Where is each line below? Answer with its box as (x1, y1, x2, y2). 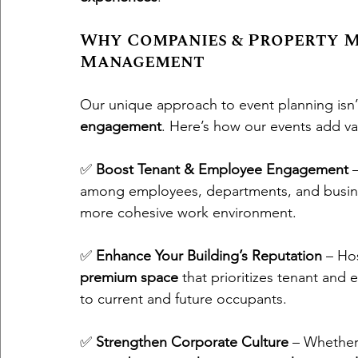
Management (80, 49, 205, 75)
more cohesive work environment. (80, 204, 296, 221)
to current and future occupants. (80, 290, 287, 308)
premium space (80, 268, 178, 286)
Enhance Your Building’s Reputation (96, 247, 322, 265)
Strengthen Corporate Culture (96, 333, 288, 351)
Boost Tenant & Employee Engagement (96, 161, 348, 178)
